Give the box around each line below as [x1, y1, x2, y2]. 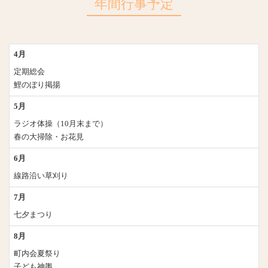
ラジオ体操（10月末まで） [13, 118, 108, 128]
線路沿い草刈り [13, 170, 68, 180]
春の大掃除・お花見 [13, 132, 84, 141]
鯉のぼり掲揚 [13, 80, 60, 89]
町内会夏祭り [13, 248, 60, 258]
